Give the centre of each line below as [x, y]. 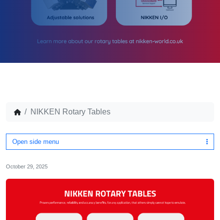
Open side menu [36, 142]
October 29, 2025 [27, 166]
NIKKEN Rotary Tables [70, 112]
